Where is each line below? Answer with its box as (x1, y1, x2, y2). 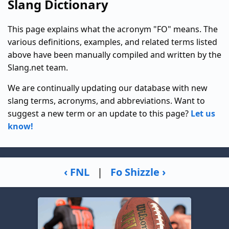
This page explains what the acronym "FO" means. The (8, 23, 218, 35)
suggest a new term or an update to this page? (8, 107, 191, 119)
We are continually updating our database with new (8, 82, 208, 94)
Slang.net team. (8, 61, 68, 73)
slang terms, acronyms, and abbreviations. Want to (8, 95, 205, 106)
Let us (191, 107, 215, 119)
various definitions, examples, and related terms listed (8, 36, 217, 48)
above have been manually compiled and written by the (8, 49, 221, 60)
